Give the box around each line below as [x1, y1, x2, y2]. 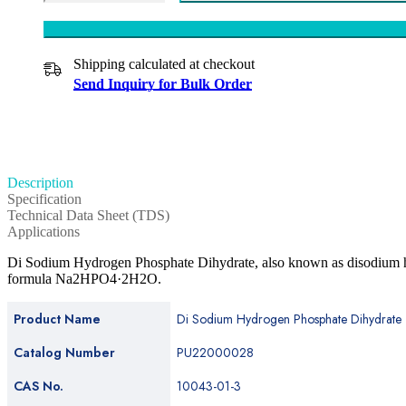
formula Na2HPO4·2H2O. [7, 271, 161, 286]
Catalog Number [14, 343, 115, 362]
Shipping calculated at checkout [73, 56, 255, 72]
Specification [7, 191, 82, 207]
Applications [7, 224, 80, 239]
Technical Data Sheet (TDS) [7, 208, 169, 223]
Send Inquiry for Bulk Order [73, 76, 252, 92]
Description [7, 175, 73, 190]
